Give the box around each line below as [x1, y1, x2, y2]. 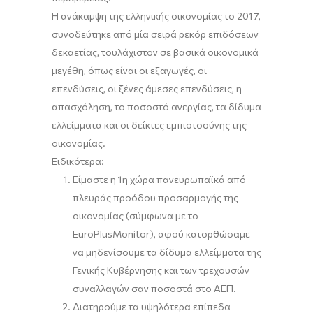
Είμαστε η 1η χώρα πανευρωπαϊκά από [73, 173, 246, 185]
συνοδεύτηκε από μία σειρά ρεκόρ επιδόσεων [52, 28, 259, 40]
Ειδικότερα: [52, 155, 104, 167]
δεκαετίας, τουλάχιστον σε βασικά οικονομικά [52, 46, 259, 58]
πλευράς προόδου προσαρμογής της [73, 191, 238, 203]
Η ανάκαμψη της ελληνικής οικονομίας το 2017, [52, 10, 261, 22]
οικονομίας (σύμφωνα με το [73, 210, 198, 221]
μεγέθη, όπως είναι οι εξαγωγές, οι [52, 64, 207, 76]
